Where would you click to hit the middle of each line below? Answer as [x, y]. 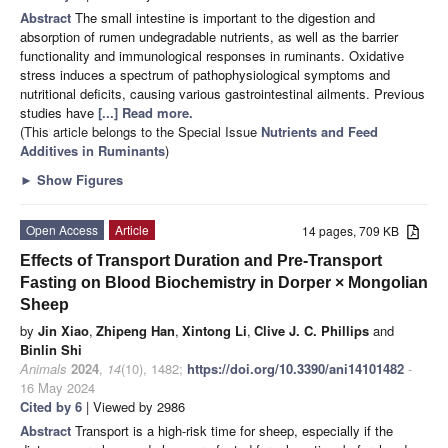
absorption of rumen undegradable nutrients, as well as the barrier [209, 36]
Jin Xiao [63, 330]
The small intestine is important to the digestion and [225, 17]
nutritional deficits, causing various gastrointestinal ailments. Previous [222, 93]
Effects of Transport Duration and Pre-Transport [201, 260]
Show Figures [78, 179]
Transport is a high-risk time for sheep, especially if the [234, 430]
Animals [43, 368]
